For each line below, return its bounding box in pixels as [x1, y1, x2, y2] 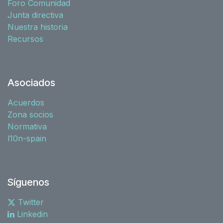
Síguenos [7, 176, 49, 188]
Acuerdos [7, 97, 44, 108]
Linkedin [14, 209, 48, 219]
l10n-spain [7, 133, 46, 143]
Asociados [7, 76, 55, 89]
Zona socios [7, 109, 53, 119]
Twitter [15, 197, 44, 207]
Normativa [7, 121, 47, 131]
